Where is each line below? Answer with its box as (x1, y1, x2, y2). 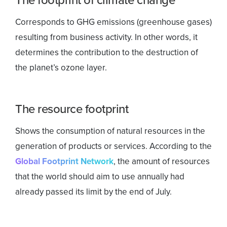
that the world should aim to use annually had (15, 170, 184, 183)
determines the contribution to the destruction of (15, 46, 198, 59)
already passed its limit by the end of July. (15, 185, 172, 198)
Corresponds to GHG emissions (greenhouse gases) (15, 15, 212, 28)
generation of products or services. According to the (15, 139, 212, 153)
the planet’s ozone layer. (15, 61, 107, 74)
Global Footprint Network (15, 155, 113, 168)
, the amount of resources (113, 155, 210, 168)
